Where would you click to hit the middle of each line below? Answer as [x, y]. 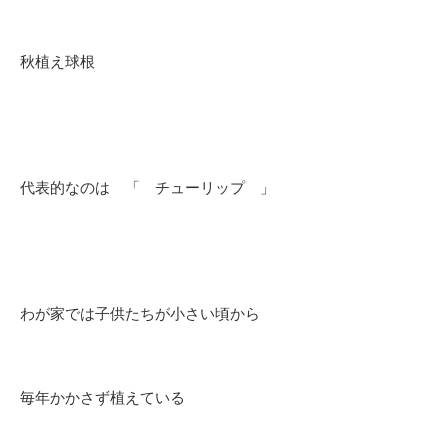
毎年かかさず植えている [102, 398]
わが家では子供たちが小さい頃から [140, 314]
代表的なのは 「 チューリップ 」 [147, 188]
